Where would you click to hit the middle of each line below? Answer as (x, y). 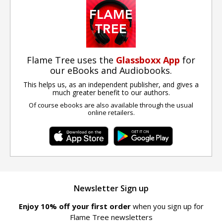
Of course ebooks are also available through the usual (111, 105)
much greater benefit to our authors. (111, 92)
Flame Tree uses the (71, 60)
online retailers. (111, 112)
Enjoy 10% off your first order (76, 206)
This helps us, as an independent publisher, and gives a (111, 84)
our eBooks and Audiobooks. (111, 70)
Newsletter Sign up (111, 189)
